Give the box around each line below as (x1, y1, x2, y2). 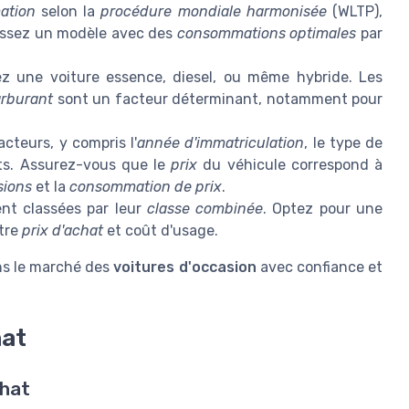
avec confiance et (256, 257, 383, 276)
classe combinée (146, 199, 264, 217)
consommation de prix (69, 177, 222, 195)
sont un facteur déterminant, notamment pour (53, 89, 383, 108)
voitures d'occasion (113, 257, 257, 276)
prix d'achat (22, 221, 103, 239)
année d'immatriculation (137, 133, 305, 152)
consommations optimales (176, 24, 357, 42)
